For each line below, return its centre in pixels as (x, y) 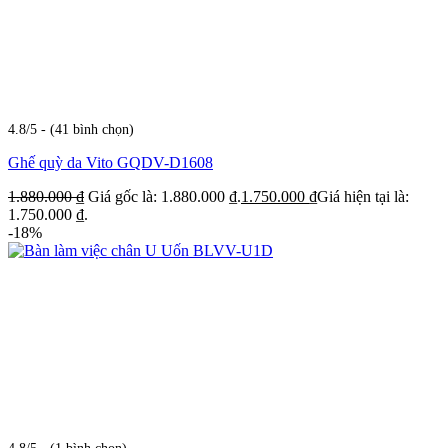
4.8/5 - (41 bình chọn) (71, 129)
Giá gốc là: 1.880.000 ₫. (164, 197)
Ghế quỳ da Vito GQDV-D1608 (110, 163)
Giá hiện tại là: (363, 197)
